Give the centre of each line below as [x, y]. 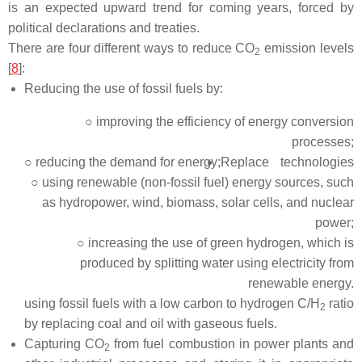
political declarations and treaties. [104, 28]
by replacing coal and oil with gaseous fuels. [151, 324]
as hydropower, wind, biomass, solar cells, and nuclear [198, 202]
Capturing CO [65, 344]
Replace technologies [287, 162]
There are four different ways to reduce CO [132, 48]
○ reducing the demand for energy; [122, 162]
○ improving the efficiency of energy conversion [219, 122]
